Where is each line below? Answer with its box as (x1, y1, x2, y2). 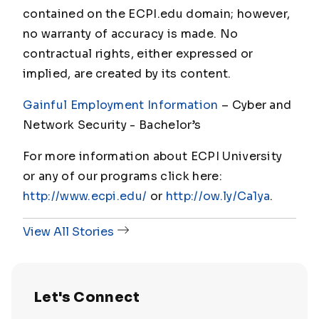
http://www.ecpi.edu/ (23, 188, 147, 204)
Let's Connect (34, 288, 140, 306)
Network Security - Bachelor (23, 117, 192, 132)
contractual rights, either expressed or (23, 46, 253, 61)
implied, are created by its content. (23, 66, 231, 81)
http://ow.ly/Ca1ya (165, 188, 271, 204)
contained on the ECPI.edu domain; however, (23, 6, 291, 21)
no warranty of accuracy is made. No (23, 26, 239, 41)
